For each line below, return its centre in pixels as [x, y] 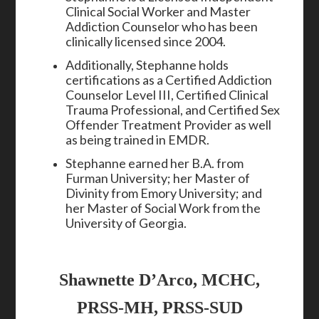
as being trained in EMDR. [140, 140]
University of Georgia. [126, 223]
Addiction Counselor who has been [162, 26]
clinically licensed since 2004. [146, 41]
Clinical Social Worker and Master [158, 11]
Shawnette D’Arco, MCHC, [159, 280]
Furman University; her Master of [158, 178]
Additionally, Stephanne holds [147, 65]
